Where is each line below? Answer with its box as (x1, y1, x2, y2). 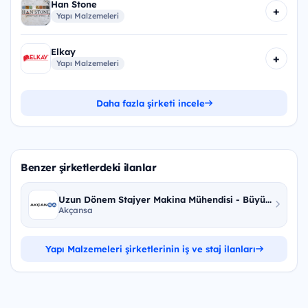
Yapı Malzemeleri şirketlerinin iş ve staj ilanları (45, 243, 256, 254)
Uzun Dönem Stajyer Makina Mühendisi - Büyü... (58, 194, 272, 206)
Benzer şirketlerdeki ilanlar (21, 160, 157, 174)
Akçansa (58, 205, 93, 216)
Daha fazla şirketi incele (96, 97, 205, 109)
